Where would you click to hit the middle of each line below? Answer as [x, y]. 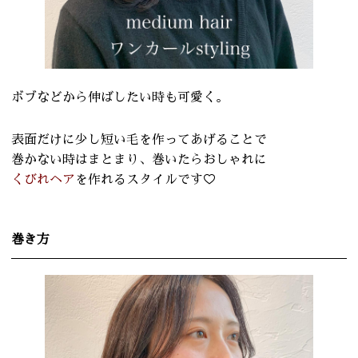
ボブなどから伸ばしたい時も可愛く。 [120, 97]
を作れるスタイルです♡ [145, 179]
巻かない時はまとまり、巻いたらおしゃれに [139, 159]
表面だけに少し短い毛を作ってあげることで [139, 139]
